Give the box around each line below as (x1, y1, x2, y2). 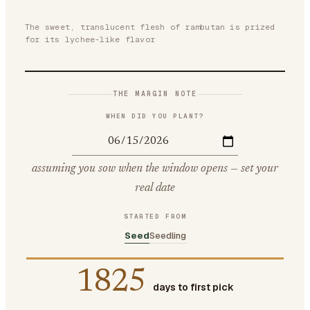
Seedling (149, 229, 186, 241)
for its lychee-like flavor (25, 34, 155, 44)
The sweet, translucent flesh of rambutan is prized (25, 21, 275, 32)
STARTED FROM (123, 211, 187, 221)
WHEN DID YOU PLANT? (105, 111, 205, 120)
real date (135, 182, 175, 194)
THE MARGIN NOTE (112, 89, 198, 98)
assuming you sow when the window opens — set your (32, 163, 278, 175)
